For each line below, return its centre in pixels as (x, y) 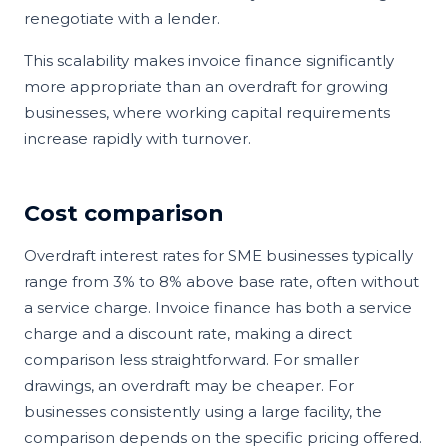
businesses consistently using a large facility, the (203, 411)
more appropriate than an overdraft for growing (206, 86)
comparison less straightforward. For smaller (191, 359)
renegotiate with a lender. (122, 18)
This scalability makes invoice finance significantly (209, 60)
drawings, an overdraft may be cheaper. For (189, 385)
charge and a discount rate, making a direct (188, 333)
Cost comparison (124, 213)
